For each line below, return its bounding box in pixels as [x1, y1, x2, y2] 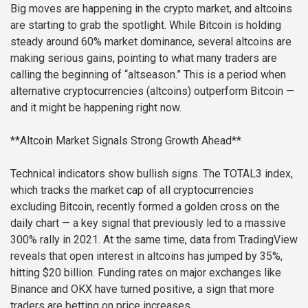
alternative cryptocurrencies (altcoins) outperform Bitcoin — [10, 84, 294, 98]
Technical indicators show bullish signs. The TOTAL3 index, [10, 166, 293, 180]
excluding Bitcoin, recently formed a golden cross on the [10, 199, 280, 213]
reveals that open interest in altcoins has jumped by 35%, [10, 249, 283, 263]
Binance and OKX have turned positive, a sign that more [10, 282, 274, 296]
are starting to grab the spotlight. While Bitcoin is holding [10, 18, 281, 32]
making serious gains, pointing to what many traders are [10, 51, 277, 65]
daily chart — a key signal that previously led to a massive [10, 216, 286, 230]
